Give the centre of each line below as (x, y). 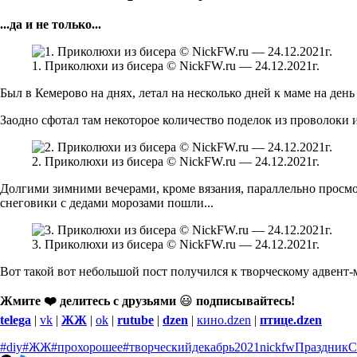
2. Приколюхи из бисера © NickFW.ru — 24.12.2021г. (176, 161)
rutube (135, 320)
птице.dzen (291, 320)
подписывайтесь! (245, 300)
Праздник (322, 347)
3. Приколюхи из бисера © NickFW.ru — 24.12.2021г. (176, 244)
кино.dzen (224, 320)
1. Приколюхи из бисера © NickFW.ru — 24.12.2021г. (176, 65)
